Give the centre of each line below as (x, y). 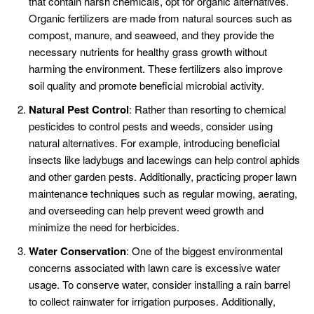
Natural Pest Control (79, 110)
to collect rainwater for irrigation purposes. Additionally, (152, 301)
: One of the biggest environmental (204, 251)
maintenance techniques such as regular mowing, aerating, (163, 193)
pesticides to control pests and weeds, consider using (151, 126)
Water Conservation (77, 251)
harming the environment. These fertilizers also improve (156, 69)
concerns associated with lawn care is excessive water (155, 268)
